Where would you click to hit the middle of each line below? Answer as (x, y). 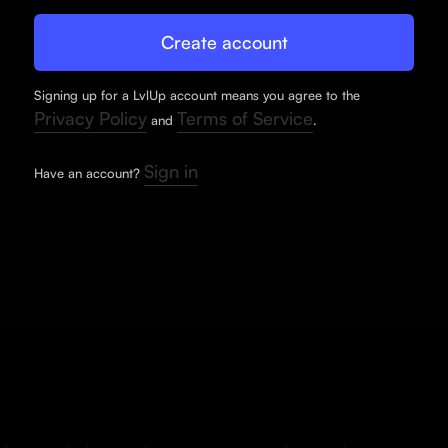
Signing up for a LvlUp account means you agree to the (197, 94)
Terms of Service (245, 117)
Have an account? (89, 172)
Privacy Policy (90, 117)
